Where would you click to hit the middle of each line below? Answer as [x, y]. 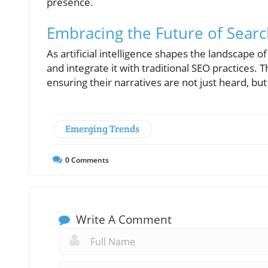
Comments [89, 160]
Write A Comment [122, 219]
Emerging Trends [102, 129]
